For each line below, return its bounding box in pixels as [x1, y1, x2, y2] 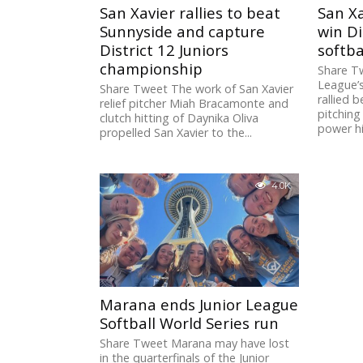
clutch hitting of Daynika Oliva [100, 110, 259, 126]
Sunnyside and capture [100, 21, 266, 42]
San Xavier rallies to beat [100, 2, 281, 23]
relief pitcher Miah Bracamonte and [100, 96, 289, 112]
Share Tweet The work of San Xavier [100, 81, 294, 97]
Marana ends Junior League [100, 294, 299, 315]
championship [100, 58, 203, 79]
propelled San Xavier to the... [100, 125, 253, 141]
